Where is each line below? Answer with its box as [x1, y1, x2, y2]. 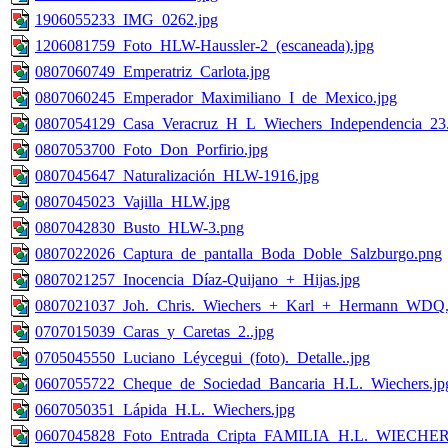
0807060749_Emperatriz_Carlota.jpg [35, 63, 270, 81]
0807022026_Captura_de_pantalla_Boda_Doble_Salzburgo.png [35, 245, 442, 263]
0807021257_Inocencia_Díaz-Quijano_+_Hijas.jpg [35, 271, 360, 289]
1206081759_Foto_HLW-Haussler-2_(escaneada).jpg [35, 37, 374, 55]
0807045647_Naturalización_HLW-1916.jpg [35, 167, 319, 185]
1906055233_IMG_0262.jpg [35, 11, 218, 29]
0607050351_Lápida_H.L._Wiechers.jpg [35, 401, 295, 419]
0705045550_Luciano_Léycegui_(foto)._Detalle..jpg [35, 349, 370, 367]
